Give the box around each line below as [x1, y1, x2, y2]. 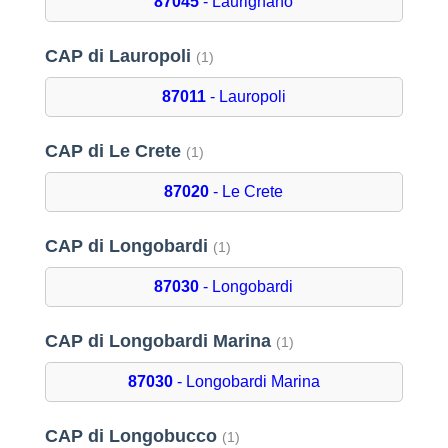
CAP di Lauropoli [44, 46, 196, 67]
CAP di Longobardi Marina [44, 331, 276, 352]
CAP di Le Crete [44, 141, 186, 162]
